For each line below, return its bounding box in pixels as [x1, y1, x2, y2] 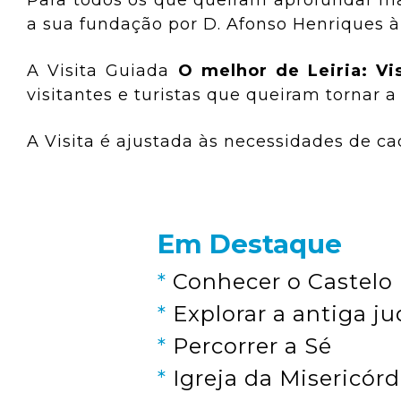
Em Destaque [157, 228, 342, 260]
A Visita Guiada [27, 61, 178, 81]
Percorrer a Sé [172, 333, 332, 359]
